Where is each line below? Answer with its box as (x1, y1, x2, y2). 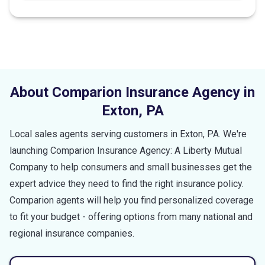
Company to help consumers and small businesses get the (9, 161, 252, 173)
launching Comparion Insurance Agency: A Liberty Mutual (9, 144, 242, 156)
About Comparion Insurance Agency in (10, 83, 255, 101)
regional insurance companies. (9, 227, 134, 239)
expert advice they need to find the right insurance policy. (9, 177, 244, 189)
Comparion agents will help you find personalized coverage (9, 194, 254, 206)
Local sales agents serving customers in (9, 128, 180, 140)
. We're (219, 128, 247, 140)
